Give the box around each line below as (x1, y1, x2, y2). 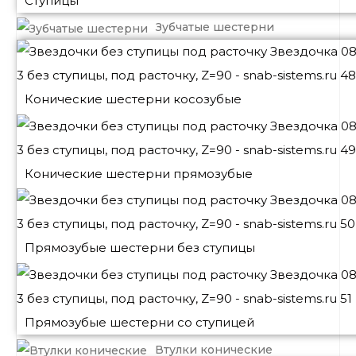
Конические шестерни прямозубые (25, 165, 253, 181)
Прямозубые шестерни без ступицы (25, 240, 255, 256)
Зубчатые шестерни (156, 20, 274, 35)
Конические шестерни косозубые (25, 91, 242, 106)
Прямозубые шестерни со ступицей (25, 315, 254, 330)
